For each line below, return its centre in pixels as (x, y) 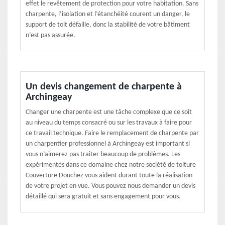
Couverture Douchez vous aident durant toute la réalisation (109, 176)
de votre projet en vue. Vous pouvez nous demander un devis (110, 186)
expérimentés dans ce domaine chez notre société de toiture (111, 165)
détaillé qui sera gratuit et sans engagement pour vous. (103, 197)
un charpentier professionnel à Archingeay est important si (108, 144)
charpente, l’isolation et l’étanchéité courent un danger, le (108, 14)
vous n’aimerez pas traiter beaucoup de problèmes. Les (103, 154)
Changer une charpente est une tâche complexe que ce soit (109, 112)
